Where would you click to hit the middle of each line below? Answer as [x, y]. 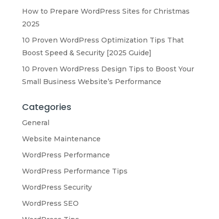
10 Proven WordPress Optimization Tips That [103, 40]
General [35, 122]
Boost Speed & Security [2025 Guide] [87, 53]
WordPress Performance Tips [75, 171]
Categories [46, 107]
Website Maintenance [61, 139]
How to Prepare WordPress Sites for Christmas [106, 11]
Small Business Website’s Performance [91, 81]
